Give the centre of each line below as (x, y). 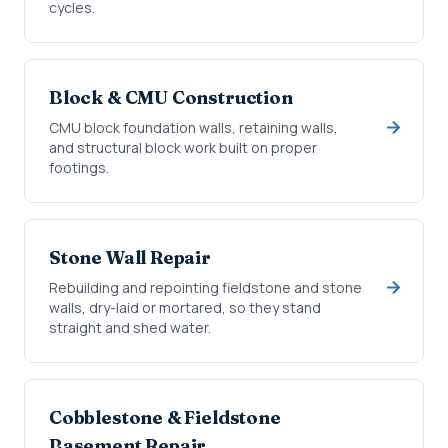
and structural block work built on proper (183, 147)
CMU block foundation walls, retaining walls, (193, 127)
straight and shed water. (130, 327)
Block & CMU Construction (171, 97)
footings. (79, 167)
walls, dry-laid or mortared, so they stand (185, 307)
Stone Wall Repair (130, 257)
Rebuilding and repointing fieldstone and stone (205, 287)
